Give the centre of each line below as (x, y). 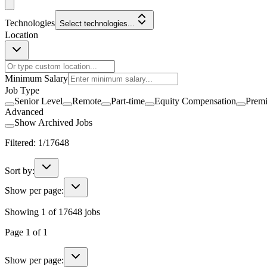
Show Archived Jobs (53, 122)
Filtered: (21, 142)
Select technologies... (97, 23)
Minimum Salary (36, 78)
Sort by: (20, 170)
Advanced (24, 111)
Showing (23, 212)
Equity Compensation (195, 101)
